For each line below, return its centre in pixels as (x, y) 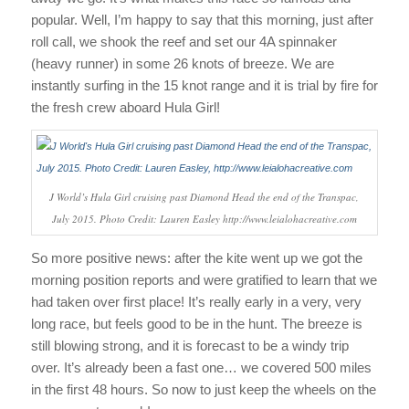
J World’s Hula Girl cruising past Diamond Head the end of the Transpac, (204, 197)
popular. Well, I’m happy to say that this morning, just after (202, 19)
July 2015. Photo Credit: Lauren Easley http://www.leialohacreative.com (204, 219)
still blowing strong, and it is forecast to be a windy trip (189, 346)
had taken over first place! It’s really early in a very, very (196, 302)
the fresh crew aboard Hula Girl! (125, 107)
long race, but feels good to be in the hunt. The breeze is (196, 324)
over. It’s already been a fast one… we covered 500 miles (201, 368)
